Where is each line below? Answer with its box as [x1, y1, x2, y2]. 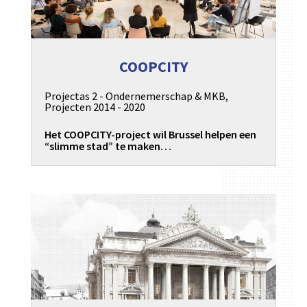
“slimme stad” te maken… [44, 139, 171, 153]
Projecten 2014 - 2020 [44, 100, 145, 114]
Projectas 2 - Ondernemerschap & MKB [44, 89, 225, 103]
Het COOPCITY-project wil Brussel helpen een [44, 127, 256, 142]
